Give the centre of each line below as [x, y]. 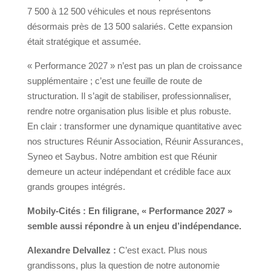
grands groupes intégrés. [76, 187]
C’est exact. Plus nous [162, 250]
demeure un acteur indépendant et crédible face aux [129, 172]
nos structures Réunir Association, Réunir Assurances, [135, 142]
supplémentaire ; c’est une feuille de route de [114, 81]
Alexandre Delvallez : [71, 250]
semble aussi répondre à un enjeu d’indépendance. [134, 226]
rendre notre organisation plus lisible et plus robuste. [129, 111]
